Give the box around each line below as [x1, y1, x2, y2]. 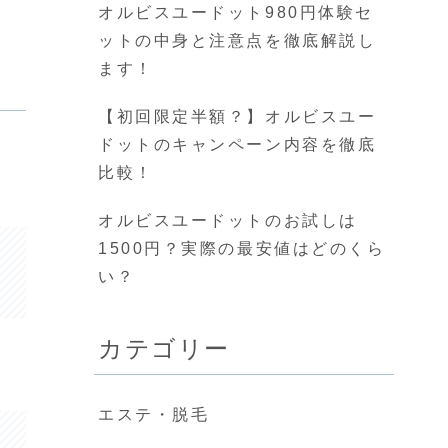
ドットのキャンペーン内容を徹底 [98, 136, 377, 153]
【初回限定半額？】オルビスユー [98, 108, 377, 125]
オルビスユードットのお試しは [98, 212, 358, 229]
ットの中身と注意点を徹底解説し [98, 32, 377, 49]
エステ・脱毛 [98, 406, 210, 424]
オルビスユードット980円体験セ [98, 4, 374, 21]
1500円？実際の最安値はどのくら [98, 240, 386, 257]
